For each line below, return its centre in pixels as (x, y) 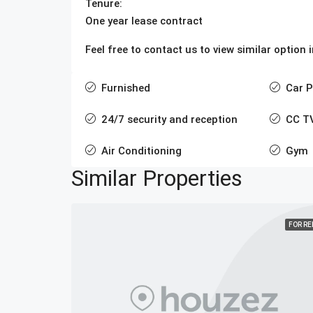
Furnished (126, 88)
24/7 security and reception (169, 119)
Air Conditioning (141, 151)
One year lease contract (144, 21)
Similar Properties (157, 178)
